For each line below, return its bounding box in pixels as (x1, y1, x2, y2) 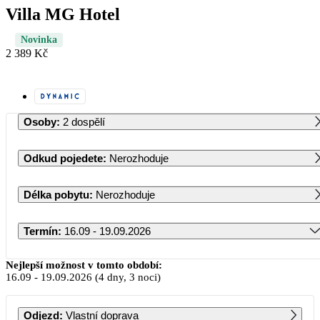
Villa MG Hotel (6, 4, 120, 24)
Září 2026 (149, 256, 196, 269)
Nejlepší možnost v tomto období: (6, 259, 162, 271)
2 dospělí (63, 115, 105, 128)
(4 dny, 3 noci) (92, 271, 161, 283)
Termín (24, 224, 58, 237)
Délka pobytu (24, 188, 89, 201)
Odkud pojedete (24, 151, 103, 164)
